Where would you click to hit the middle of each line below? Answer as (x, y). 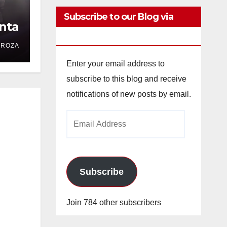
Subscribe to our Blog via (119, 17)
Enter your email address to (115, 64)
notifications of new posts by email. (128, 94)
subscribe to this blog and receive (126, 79)
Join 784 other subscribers (113, 202)
